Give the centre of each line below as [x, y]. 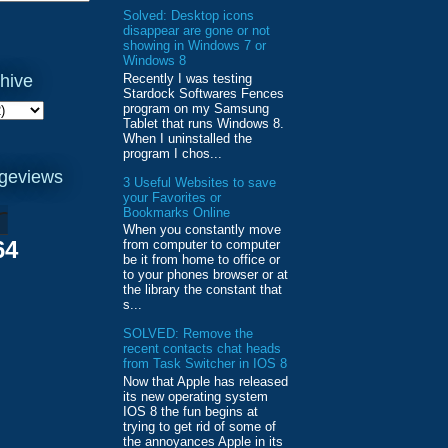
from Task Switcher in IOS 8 [205, 364]
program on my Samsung [196, 108]
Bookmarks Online [176, 212]
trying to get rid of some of [199, 426]
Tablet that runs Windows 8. [205, 123]
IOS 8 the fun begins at [190, 411]
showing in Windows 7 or [194, 45]
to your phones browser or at [205, 275]
